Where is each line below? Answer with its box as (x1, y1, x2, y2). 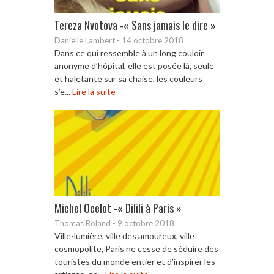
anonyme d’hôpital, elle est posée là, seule (54, 60, 214, 71)
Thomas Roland (54, 218, 111, 228)
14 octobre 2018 (122, 35, 183, 45)
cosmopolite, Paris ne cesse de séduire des (54, 243, 218, 254)
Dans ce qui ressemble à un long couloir (54, 47, 204, 58)
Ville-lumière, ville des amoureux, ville (54, 230, 194, 241)
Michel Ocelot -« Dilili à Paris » (54, 199, 182, 216)
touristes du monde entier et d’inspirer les (54, 256, 215, 267)
